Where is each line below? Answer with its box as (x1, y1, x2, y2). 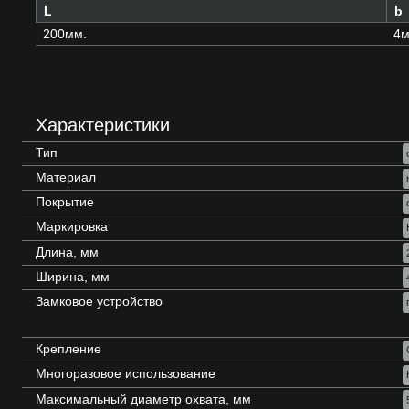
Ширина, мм (36, 268, 110, 284)
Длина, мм (36, 244, 99, 259)
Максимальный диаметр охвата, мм (36, 391, 251, 406)
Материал (36, 170, 96, 185)
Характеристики (36, 114, 170, 135)
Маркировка (36, 219, 108, 235)
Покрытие (36, 194, 94, 210)
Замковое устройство (36, 294, 163, 309)
